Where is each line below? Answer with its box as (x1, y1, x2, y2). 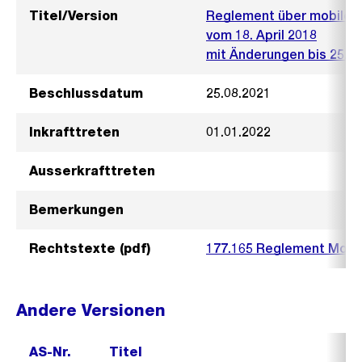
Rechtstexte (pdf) (29, 241, 150, 256)
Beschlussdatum (29, 86, 143, 101)
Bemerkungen (29, 202, 124, 217)
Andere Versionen (16, 301, 166, 320)
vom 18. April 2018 (206, 27, 317, 43)
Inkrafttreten (29, 124, 120, 140)
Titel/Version (29, 8, 118, 23)
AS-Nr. (29, 344, 71, 360)
